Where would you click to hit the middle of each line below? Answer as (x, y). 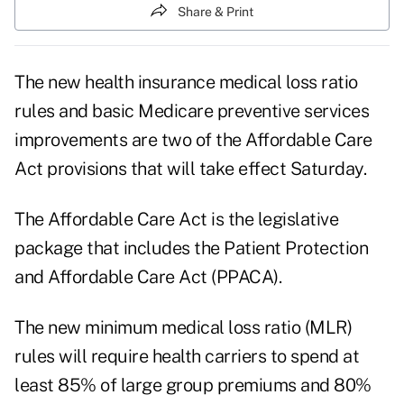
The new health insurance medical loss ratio (186, 83)
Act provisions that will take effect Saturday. (190, 169)
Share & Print (216, 11)
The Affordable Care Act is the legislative (176, 220)
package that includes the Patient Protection (191, 248)
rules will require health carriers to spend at (187, 357)
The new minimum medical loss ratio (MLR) (183, 328)
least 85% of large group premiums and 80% (193, 386)
